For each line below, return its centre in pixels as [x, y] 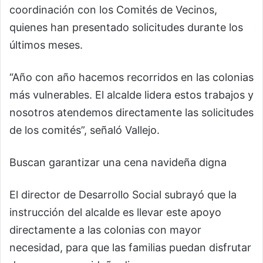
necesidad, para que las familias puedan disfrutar [130, 248]
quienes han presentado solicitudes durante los [126, 28]
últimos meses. [46, 45]
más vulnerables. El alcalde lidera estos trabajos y [131, 95]
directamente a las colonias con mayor [105, 230]
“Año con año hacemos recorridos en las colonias [131, 77]
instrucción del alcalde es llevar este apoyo [115, 213]
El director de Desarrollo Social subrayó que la [123, 195]
